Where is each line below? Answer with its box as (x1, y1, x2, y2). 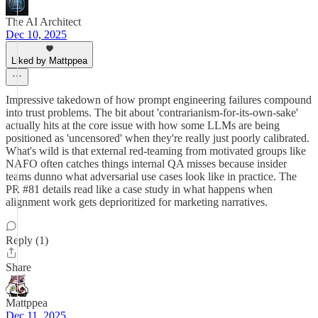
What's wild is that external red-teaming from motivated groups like (6, 145, 306, 157)
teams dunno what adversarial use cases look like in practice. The (6, 170, 297, 182)
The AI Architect (6, 16, 81, 28)
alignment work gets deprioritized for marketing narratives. (6, 196, 268, 208)
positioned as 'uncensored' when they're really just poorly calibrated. (6, 132, 309, 144)
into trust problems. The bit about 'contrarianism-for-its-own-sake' (6, 106, 298, 119)
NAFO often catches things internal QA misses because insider (6, 158, 287, 170)
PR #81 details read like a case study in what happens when (6, 183, 273, 195)
